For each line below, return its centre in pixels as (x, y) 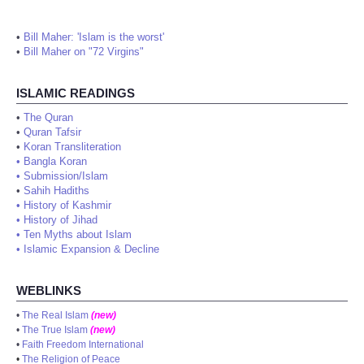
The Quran (48, 118)
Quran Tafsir (52, 132)
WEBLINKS (49, 291)
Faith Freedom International (83, 345)
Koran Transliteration (72, 147)
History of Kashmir (67, 206)
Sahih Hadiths (56, 191)
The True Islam (55, 330)
